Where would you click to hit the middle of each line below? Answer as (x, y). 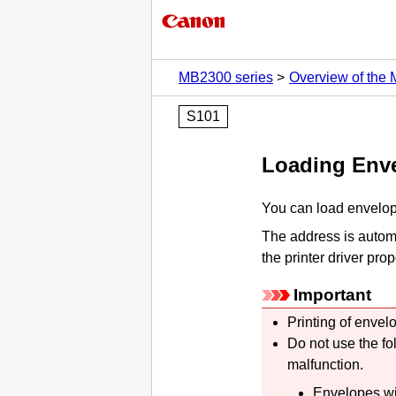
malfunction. (325, 365)
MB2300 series (226, 77)
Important (332, 295)
